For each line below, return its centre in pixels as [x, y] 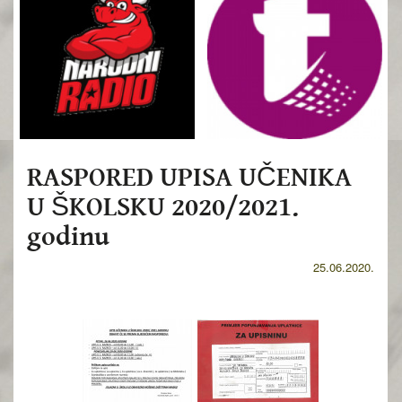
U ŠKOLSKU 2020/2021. [163, 206]
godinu [68, 236]
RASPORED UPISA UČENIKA [189, 177]
